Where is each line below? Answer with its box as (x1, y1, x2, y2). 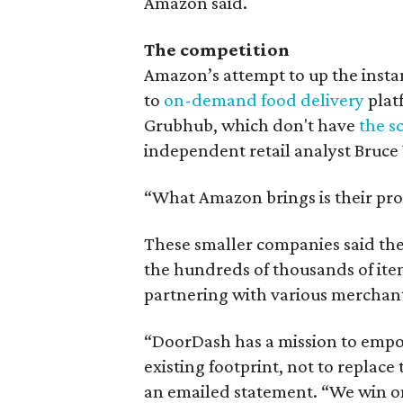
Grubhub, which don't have (144, 113, 360, 136)
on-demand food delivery (164, 88, 365, 111)
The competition (144, 38, 291, 60)
